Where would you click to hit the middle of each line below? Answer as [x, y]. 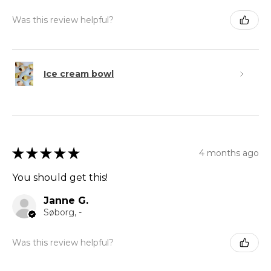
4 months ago [229, 153]
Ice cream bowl [79, 73]
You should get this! [60, 178]
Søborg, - [63, 213]
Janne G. [66, 201]
